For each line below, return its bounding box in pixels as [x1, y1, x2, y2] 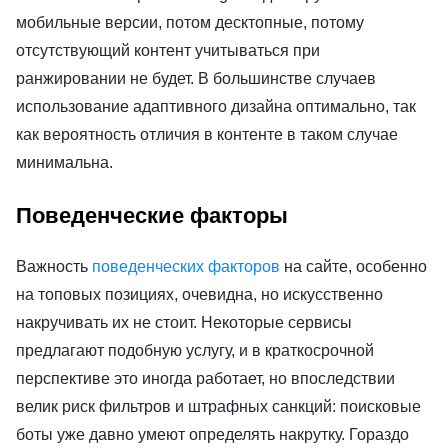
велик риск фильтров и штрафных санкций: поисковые [16, 397, 421, 415]
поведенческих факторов [92, 257, 280, 275]
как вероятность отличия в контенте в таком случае [16, 125, 398, 143]
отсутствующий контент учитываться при [16, 41, 320, 59]
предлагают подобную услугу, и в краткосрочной [16, 341, 374, 359]
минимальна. [16, 153, 113, 171]
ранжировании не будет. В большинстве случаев [16, 69, 376, 87]
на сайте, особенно [280, 257, 427, 275]
